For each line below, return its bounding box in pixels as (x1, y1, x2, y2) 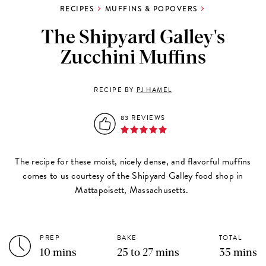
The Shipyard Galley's (41, 28, 225, 47)
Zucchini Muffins (60, 48, 206, 68)
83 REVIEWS (120, 112, 166, 123)
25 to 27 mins (116, 247, 179, 258)
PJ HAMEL (136, 84, 172, 95)
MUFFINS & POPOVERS (104, 3, 198, 14)
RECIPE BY (94, 84, 137, 95)
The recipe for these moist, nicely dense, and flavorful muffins (15, 154, 251, 169)
